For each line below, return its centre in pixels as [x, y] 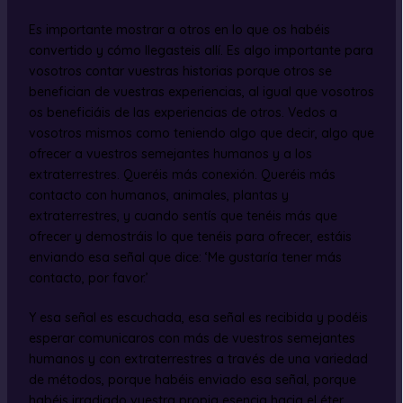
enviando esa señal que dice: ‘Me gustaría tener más [185, 257]
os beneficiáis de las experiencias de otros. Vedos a [183, 112]
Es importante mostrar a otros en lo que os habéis [179, 30]
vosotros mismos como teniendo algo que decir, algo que [201, 133]
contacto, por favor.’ [88, 278]
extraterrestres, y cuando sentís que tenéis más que [183, 216]
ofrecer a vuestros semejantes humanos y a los [170, 154]
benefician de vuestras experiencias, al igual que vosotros [201, 92]
